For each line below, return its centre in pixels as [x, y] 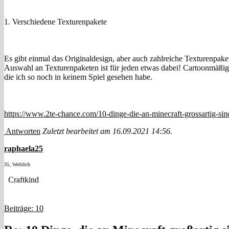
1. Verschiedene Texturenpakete [55, 21]
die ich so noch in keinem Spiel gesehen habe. [78, 77]
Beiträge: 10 [24, 208]
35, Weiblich [17, 164]
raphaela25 [24, 148]
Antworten [22, 131]
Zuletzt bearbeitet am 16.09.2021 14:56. [107, 131]
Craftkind [21, 179]
